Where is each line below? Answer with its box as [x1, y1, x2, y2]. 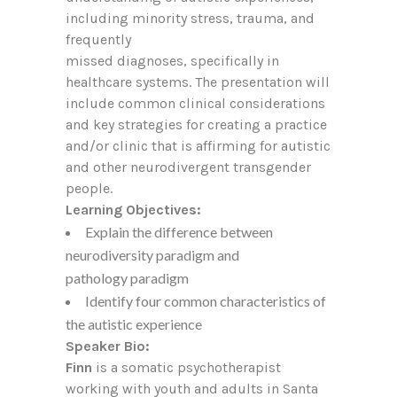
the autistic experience [66, 315, 202, 332]
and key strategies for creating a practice [66, 116, 327, 133]
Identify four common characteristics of [85, 292, 326, 309]
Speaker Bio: [66, 338, 150, 354]
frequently [66, 31, 131, 48]
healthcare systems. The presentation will [66, 74, 330, 90]
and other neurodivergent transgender [66, 159, 311, 175]
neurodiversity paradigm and [66, 246, 239, 263]
